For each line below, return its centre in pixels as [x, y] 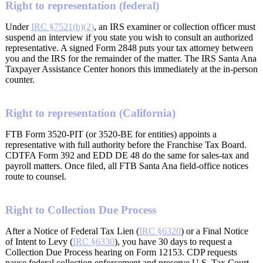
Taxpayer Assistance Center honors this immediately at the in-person [131, 69]
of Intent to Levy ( [39, 241]
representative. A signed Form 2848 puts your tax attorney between [129, 48]
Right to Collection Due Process [81, 210]
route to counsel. [36, 177]
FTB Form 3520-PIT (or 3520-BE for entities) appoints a [111, 134]
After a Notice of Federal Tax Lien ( [72, 231]
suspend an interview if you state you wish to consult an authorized [129, 38]
